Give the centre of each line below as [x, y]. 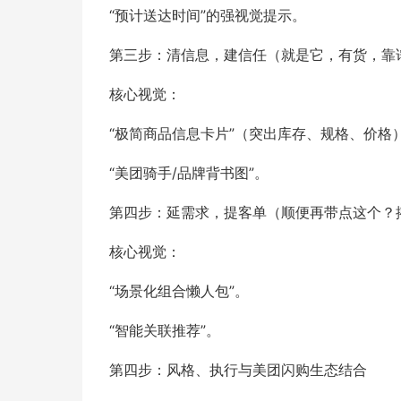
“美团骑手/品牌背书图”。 [189, 173]
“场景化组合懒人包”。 [179, 291]
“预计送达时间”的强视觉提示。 [208, 15]
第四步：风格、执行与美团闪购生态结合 [238, 370]
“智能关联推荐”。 [165, 330]
